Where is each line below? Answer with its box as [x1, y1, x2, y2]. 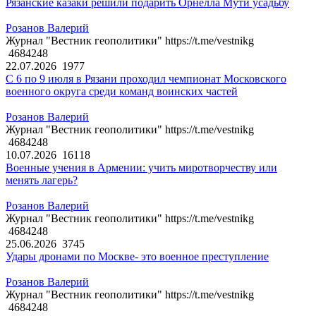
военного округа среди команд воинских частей [6, 85, 238, 98]
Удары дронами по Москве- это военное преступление [6, 250, 269, 263]
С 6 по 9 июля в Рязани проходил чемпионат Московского [6, 73, 286, 85]
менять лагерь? [6, 174, 78, 187]
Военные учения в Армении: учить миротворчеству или [6, 162, 277, 174]
